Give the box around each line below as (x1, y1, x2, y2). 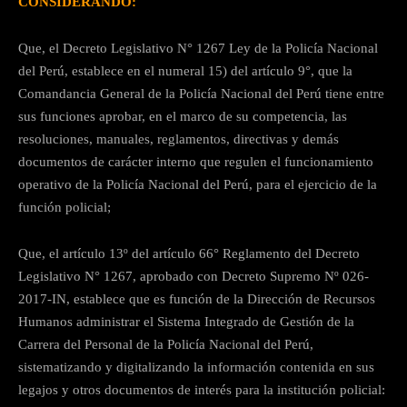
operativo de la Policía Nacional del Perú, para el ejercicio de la (18, 176, 377, 192)
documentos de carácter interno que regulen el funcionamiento (18, 154, 373, 169)
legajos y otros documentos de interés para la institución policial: (18, 382, 385, 397)
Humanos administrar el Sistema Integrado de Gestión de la (18, 313, 354, 329)
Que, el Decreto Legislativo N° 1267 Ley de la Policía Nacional (18, 40, 378, 55)
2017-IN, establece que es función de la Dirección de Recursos (18, 291, 375, 306)
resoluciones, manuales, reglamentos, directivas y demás (18, 131, 339, 146)
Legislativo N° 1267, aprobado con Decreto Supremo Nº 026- (18, 268, 369, 283)
